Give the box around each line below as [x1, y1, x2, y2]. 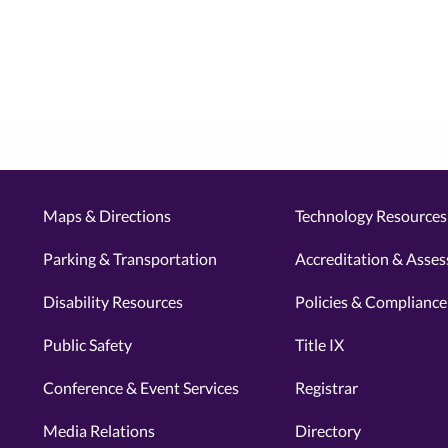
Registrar [294, 378, 358, 397]
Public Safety [42, 335, 132, 354]
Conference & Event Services [42, 378, 239, 397]
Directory [294, 421, 361, 440]
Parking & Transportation [42, 249, 217, 268]
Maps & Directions [42, 206, 171, 225]
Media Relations [42, 421, 155, 440]
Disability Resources [42, 292, 183, 311]
